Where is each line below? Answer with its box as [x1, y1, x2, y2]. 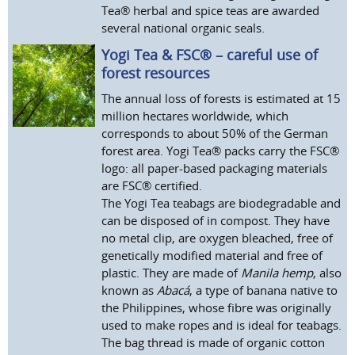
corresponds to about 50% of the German [101, 125, 329, 141]
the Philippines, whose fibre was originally [101, 300, 332, 315]
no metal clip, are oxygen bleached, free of [101, 230, 334, 246]
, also [313, 265, 342, 281]
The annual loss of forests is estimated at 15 [101, 90, 342, 106]
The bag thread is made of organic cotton [101, 334, 326, 350]
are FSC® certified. [101, 177, 203, 193]
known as [101, 282, 158, 298]
